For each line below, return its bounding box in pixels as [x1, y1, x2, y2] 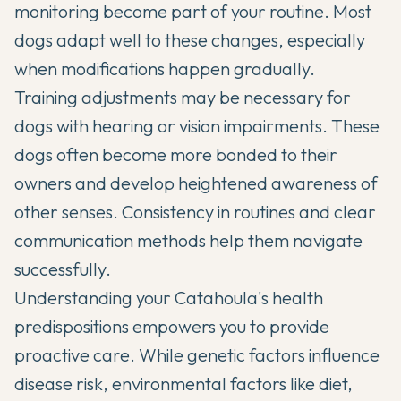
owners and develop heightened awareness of [14, 172, 378, 195]
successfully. [14, 258, 111, 281]
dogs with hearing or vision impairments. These [14, 115, 380, 138]
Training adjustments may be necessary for [14, 86, 351, 109]
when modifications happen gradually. [14, 57, 315, 81]
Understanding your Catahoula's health [14, 286, 323, 310]
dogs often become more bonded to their [14, 143, 337, 166]
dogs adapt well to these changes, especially [14, 29, 365, 52]
